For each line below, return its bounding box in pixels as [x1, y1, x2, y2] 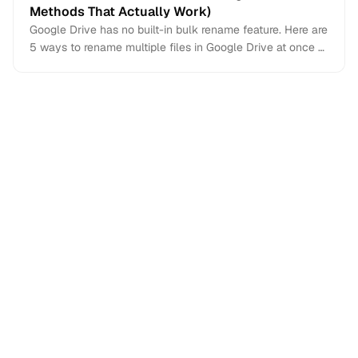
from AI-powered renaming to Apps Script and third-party [30, 58, 321, 72]
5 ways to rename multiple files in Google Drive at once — [30, 40, 328, 54]
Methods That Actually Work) [30, 3, 211, 20]
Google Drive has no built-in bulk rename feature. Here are [30, 22, 328, 37]
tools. [30, 75, 58, 89]
